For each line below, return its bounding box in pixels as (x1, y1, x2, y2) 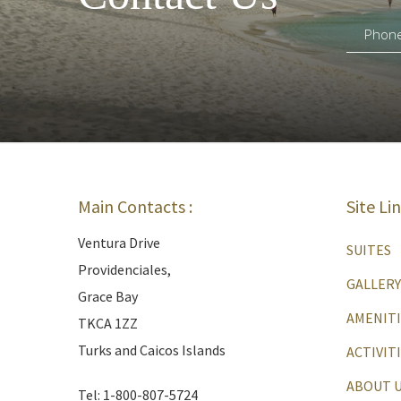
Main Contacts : (78, 195, 192, 218)
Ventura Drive (78, 234, 160, 252)
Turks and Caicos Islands (78, 341, 226, 359)
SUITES (346, 241, 391, 259)
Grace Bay (78, 287, 138, 305)
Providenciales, (78, 260, 171, 278)
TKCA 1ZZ (78, 314, 138, 332)
